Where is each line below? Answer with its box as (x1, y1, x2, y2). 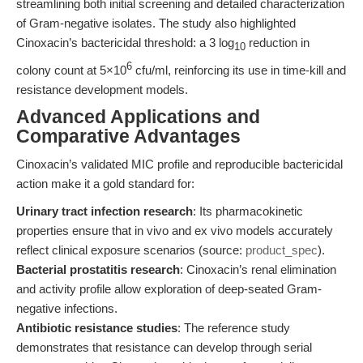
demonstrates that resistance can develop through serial (16, 340, 312, 354)
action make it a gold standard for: (16, 177, 194, 190)
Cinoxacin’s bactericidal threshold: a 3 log (16, 36, 234, 49)
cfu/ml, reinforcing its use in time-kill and (132, 63, 346, 77)
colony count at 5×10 (16, 63, 126, 77)
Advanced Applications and (16, 107, 260, 127)
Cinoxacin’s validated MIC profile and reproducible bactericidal (16, 157, 343, 171)
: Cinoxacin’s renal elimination (180, 263, 336, 276)
